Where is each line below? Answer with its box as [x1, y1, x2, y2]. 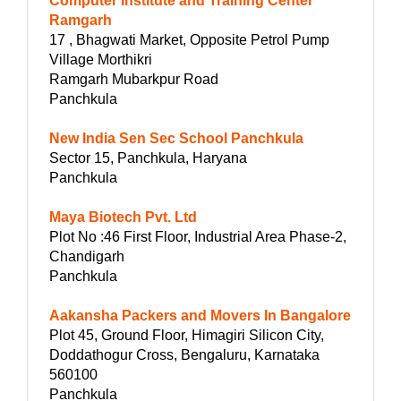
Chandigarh [49, 248, 124, 264]
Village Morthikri [49, 51, 152, 67]
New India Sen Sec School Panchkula [49, 130, 303, 146]
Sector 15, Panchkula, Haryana [49, 149, 247, 166]
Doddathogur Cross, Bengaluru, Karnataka [49, 346, 320, 363]
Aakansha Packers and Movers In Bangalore [49, 307, 351, 323]
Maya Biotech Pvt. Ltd [49, 209, 197, 225]
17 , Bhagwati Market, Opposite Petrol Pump [49, 31, 329, 47]
